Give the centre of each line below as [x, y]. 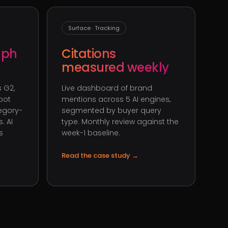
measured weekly [115, 67]
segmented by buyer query [111, 110]
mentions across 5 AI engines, [116, 99]
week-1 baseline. [91, 133]
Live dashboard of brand [107, 88]
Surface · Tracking [94, 28]
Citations [89, 54]
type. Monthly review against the [120, 122]
